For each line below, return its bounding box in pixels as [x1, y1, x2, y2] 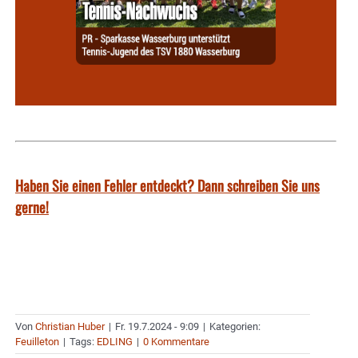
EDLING [97, 336, 133, 348]
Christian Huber [35, 320, 105, 333]
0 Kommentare [143, 336, 209, 348]
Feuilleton [15, 336, 59, 348]
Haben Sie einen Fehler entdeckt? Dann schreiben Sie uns [15, 175, 320, 197]
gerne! [15, 197, 49, 218]
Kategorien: [209, 320, 261, 333]
